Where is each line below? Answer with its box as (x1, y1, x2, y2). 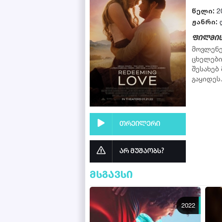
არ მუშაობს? (119, 147, 164, 155)
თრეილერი (119, 120, 160, 128)
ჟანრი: (191, 17, 218, 26)
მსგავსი (90, 169, 133, 180)
